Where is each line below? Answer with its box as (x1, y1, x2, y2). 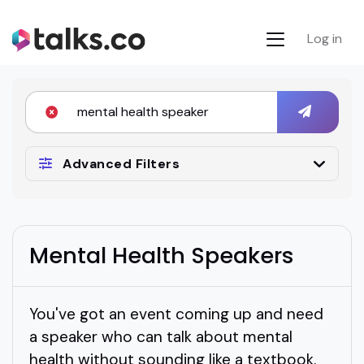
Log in (307, 29, 342, 47)
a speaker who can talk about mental (29, 326, 292, 347)
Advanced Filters (63, 154, 180, 172)
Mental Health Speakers (29, 239, 294, 271)
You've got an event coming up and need (29, 303, 323, 324)
